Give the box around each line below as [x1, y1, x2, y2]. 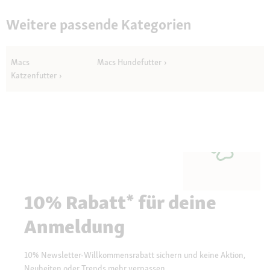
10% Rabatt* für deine [24, 190, 216, 216]
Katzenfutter [11, 70, 57, 81]
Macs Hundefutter [96, 57, 162, 68]
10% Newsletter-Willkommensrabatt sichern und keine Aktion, [24, 250, 245, 261]
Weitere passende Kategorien [6, 15, 191, 34]
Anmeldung [24, 214, 125, 240]
